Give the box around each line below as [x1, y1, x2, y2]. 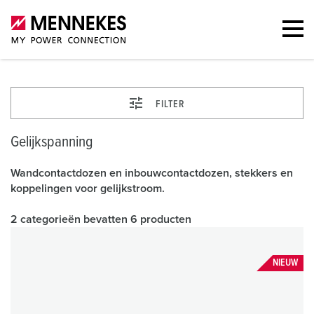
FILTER [156, 100, 184, 109]
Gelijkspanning [11, 135, 93, 150]
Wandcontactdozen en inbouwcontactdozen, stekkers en [11, 168, 293, 179]
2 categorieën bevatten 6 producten [11, 214, 191, 225]
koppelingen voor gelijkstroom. [11, 183, 168, 194]
